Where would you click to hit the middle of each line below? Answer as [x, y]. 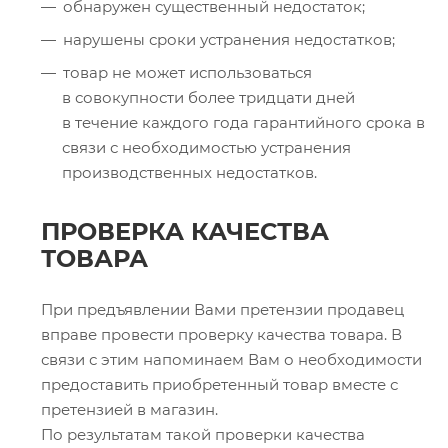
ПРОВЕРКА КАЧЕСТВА [185, 231]
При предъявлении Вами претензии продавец [222, 309]
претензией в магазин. [129, 409]
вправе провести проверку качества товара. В [221, 334]
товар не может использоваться [187, 72]
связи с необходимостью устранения [206, 147]
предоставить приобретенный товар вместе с [219, 384]
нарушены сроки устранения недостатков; [229, 39]
